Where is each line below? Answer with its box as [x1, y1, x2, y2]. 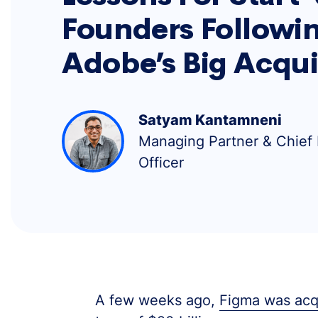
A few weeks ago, [94, 291, 219, 309]
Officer [138, 153, 185, 171]
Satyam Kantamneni [138, 111, 283, 128]
